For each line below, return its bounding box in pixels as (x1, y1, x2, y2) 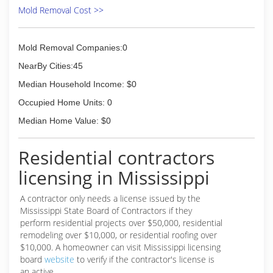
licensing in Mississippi (18, 165, 210, 190)
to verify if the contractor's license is (74, 253, 214, 265)
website (44, 253, 74, 265)
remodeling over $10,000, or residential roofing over (20, 229, 217, 241)
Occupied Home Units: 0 (18, 97, 112, 107)
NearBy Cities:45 (18, 61, 83, 71)
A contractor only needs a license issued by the (20, 193, 200, 204)
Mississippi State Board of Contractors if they (20, 205, 192, 216)
